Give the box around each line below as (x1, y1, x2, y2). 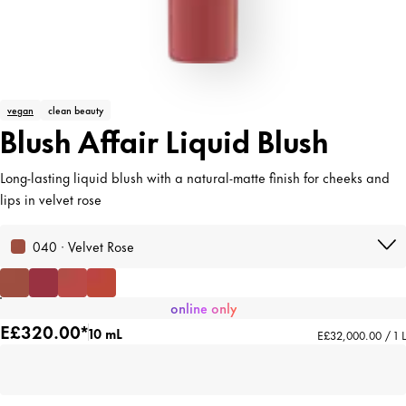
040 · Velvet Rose (33, 236, 134, 256)
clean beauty (48, 102, 103, 117)
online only (169, 297, 237, 318)
